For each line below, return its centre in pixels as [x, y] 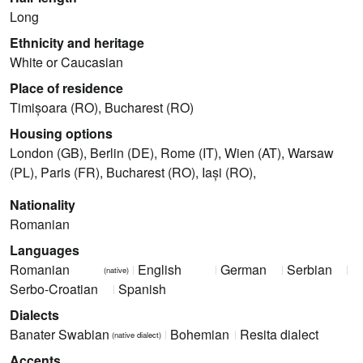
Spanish [142, 289]
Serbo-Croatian [54, 289]
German [244, 270]
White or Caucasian [66, 62]
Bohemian [200, 335]
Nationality [43, 205]
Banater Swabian [60, 335]
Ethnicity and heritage [77, 43]
